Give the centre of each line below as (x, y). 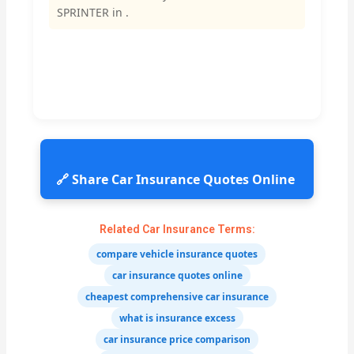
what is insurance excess (177, 318)
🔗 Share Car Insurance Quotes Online (177, 179)
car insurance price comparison (177, 339)
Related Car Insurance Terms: (177, 229)
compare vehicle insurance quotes (177, 254)
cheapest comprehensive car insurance (177, 296)
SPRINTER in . (93, 13)
